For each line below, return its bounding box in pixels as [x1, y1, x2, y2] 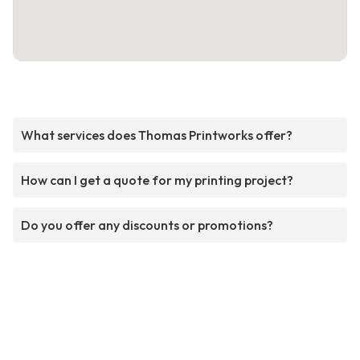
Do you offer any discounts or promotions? [21, 217, 273, 234]
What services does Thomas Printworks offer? [21, 127, 292, 144]
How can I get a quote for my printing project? [21, 172, 293, 189]
